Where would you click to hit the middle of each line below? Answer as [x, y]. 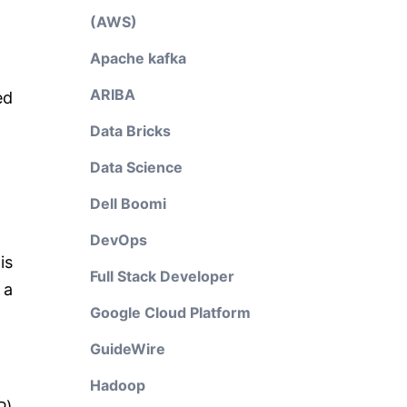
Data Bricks [130, 131]
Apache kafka [138, 58]
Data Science [136, 167]
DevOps [118, 240]
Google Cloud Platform [170, 313]
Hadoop [117, 385]
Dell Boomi [128, 203]
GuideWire [127, 349]
